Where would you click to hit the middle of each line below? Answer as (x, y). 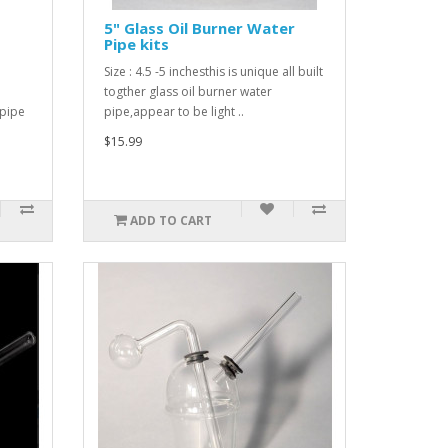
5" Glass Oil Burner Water (200, 28)
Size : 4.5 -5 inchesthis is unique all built (214, 71)
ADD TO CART (170, 220)
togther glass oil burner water (188, 91)
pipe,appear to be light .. (174, 111)
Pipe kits (137, 44)
